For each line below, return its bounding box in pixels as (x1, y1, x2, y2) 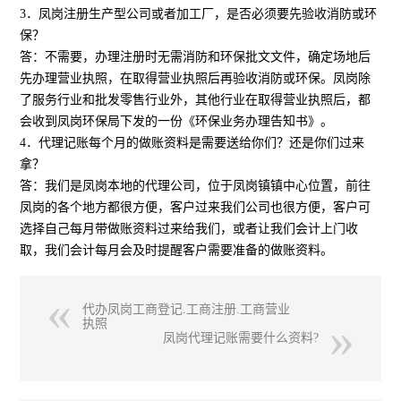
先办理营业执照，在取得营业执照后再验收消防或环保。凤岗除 (20, 72, 371, 85)
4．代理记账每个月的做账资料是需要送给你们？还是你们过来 (20, 136, 365, 149)
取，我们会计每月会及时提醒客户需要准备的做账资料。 (20, 243, 334, 257)
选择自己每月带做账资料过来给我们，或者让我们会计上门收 (20, 222, 359, 235)
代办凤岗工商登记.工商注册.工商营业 (82, 303, 291, 316)
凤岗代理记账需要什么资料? (162, 331, 319, 345)
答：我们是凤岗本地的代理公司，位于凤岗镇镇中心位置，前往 (20, 179, 371, 192)
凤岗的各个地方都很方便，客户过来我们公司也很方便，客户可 (20, 200, 371, 214)
